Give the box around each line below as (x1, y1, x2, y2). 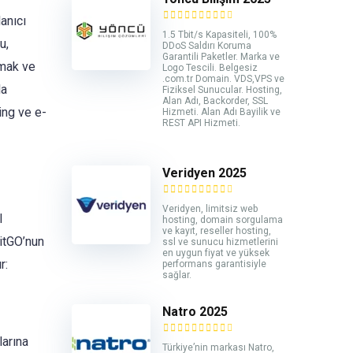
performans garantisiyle (162, 258, 266, 270)
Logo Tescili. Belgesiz (162, 61, 258, 73)
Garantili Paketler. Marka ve (162, 50, 280, 62)
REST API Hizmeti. (162, 117, 240, 128)
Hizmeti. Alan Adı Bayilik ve (162, 106, 281, 117)
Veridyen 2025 (162, 165, 247, 181)
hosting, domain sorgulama (162, 214, 283, 226)
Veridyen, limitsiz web (162, 203, 258, 215)
